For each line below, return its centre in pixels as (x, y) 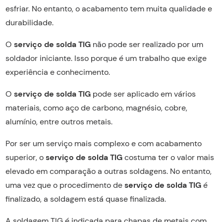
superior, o (25, 157)
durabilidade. (29, 22)
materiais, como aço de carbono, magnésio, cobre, (96, 108)
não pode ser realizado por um (147, 44)
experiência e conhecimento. (57, 72)
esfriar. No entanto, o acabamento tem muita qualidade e (109, 8)
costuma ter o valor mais (168, 157)
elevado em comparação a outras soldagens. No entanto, (108, 171)
